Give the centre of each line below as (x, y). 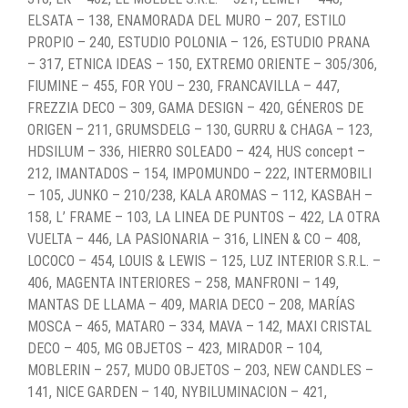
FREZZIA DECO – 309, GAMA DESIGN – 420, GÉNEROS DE (195, 107)
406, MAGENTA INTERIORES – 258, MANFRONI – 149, (183, 282)
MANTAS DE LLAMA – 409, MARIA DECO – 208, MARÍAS (191, 304)
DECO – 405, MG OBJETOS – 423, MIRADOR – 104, (175, 348)
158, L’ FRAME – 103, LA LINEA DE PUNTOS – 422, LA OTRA (204, 217)
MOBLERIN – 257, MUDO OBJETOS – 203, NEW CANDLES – (200, 370)
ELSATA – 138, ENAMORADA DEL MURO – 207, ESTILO (187, 20)
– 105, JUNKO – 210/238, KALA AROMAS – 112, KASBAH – (200, 195)
